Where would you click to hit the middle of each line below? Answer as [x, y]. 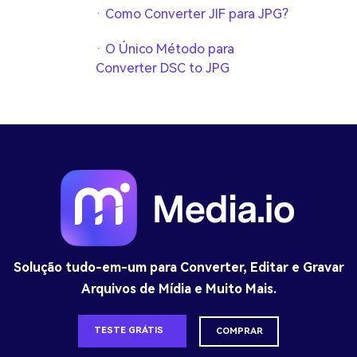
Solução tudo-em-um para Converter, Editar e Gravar [178, 268]
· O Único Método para [165, 49]
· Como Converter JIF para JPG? [192, 14]
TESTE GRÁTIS [129, 331]
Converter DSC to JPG [162, 69]
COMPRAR [239, 331]
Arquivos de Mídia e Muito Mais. [178, 289]
